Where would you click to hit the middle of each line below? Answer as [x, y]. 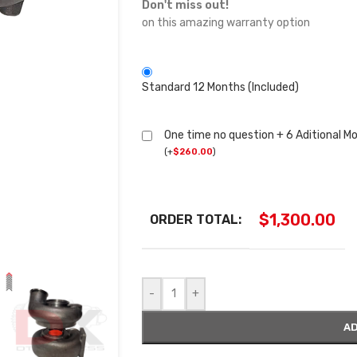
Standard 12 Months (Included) [220, 88]
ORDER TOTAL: [195, 220]
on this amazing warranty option [226, 23]
